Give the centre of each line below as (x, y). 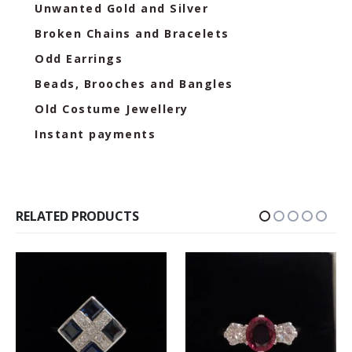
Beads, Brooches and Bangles (134, 84)
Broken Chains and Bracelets (132, 34)
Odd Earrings (79, 59)
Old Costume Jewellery (112, 109)
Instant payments (95, 134)
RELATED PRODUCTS (77, 216)
